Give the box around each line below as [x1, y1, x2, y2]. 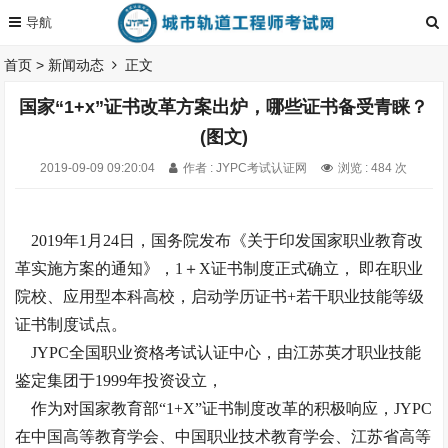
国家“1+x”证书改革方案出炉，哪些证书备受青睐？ [19, 97, 429, 117]
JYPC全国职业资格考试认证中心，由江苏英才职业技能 [15, 344, 422, 361]
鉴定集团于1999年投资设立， [15, 372, 228, 389]
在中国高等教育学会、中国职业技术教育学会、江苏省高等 [15, 428, 432, 445]
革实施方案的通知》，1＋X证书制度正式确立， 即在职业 [15, 260, 424, 277]
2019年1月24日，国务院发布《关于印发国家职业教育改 [15, 232, 424, 249]
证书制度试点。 [15, 316, 128, 333]
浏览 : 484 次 [338, 161, 408, 175]
